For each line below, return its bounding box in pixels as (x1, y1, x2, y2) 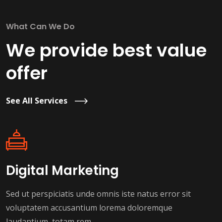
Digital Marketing (6, 162, 119, 180)
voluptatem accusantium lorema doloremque (6, 202, 172, 214)
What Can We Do (6, 21, 75, 33)
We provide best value (6, 38, 207, 63)
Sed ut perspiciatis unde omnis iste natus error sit (6, 188, 191, 200)
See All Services (6, 95, 67, 107)
